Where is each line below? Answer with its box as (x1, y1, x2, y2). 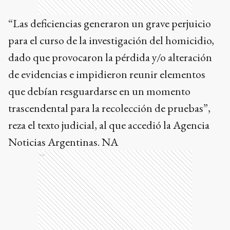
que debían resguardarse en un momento (8, 84, 190, 99)
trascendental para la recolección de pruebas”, (8, 101, 210, 116)
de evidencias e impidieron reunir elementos (8, 67, 205, 82)
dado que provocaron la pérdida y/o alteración (8, 50, 212, 65)
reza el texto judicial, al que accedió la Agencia (8, 118, 209, 132)
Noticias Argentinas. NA (8, 135, 118, 149)
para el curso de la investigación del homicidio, (8, 33, 214, 48)
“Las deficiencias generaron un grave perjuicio (8, 16, 211, 31)
